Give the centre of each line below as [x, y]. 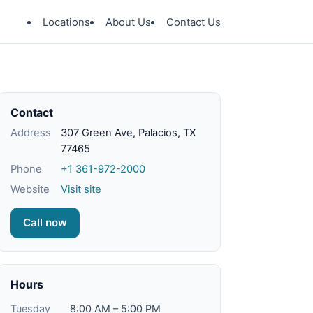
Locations [66, 22]
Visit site [81, 189]
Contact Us [194, 22]
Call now [45, 223]
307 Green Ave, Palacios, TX [128, 133]
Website [30, 189]
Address [31, 133]
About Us [128, 22]
